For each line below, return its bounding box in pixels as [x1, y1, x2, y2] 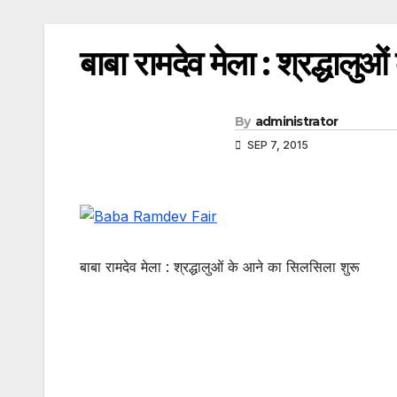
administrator [254, 113, 339, 130]
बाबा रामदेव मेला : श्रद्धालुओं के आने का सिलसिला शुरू [80, 257, 360, 276]
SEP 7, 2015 [245, 138, 308, 152]
